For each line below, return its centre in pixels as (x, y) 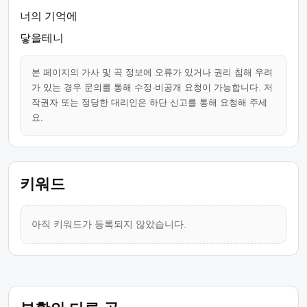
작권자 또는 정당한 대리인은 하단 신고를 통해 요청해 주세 (149, 102)
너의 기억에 (49, 16)
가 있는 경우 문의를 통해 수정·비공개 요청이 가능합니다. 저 (152, 87)
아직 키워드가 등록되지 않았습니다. (109, 224)
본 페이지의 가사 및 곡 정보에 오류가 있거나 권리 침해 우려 (152, 72)
